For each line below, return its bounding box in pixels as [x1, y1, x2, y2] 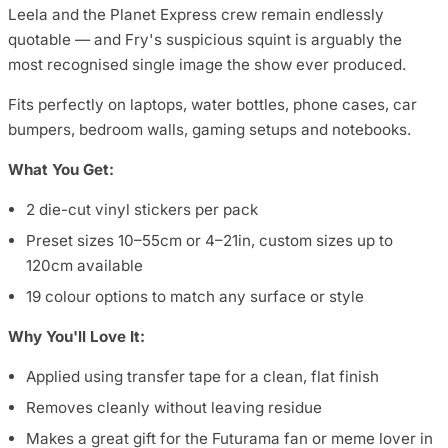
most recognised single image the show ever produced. [8, 54, 406, 74]
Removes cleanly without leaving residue [26, 398, 322, 418]
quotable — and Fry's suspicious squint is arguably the [8, 29, 402, 49]
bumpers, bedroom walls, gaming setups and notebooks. [8, 119, 411, 139]
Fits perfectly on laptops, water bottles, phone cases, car [8, 94, 417, 114]
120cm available [26, 256, 143, 276]
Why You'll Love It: [8, 327, 145, 347]
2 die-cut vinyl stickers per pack [26, 200, 258, 220]
